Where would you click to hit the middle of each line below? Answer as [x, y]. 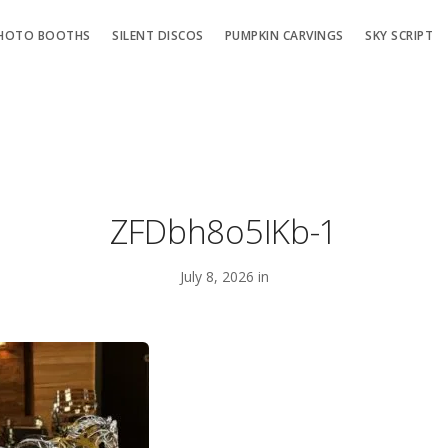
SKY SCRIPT [399, 36]
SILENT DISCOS [158, 36]
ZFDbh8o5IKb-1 [224, 231]
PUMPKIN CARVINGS [284, 36]
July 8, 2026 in [224, 276]
